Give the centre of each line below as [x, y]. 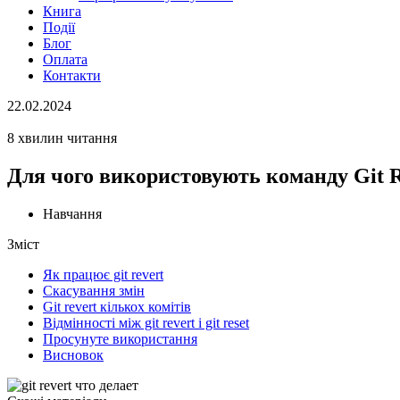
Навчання [72, 213]
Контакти [72, 75]
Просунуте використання [120, 338]
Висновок [73, 354]
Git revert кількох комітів [117, 306]
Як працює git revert [103, 274]
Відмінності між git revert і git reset [146, 322]
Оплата [65, 59]
